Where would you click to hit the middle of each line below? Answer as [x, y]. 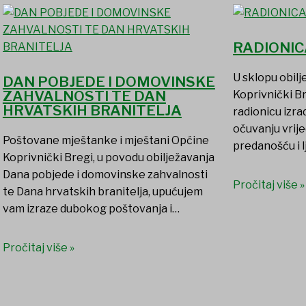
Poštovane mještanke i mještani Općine [106, 141]
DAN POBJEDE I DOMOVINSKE [109, 82]
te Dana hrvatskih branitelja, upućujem [102, 192]
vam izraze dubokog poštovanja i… [91, 209]
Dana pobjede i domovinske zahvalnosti [105, 175]
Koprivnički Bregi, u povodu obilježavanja [108, 158]
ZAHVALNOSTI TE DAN [84, 96]
